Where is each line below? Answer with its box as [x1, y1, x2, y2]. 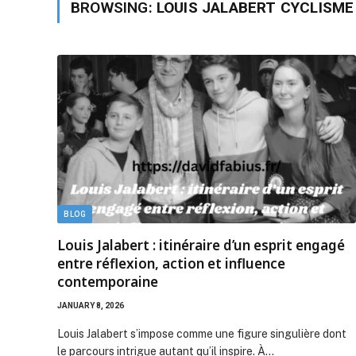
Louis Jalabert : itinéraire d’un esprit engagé [57, 235, 345, 254]
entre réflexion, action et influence [57, 253, 285, 273]
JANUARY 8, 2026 [57, 300, 124, 310]
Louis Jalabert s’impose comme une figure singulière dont [57, 327, 346, 340]
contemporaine [57, 272, 158, 291]
